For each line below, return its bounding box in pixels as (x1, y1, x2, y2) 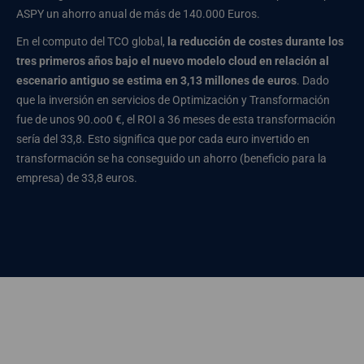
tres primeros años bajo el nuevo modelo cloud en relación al (16, 54, 329, 67)
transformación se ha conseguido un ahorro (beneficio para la (16, 151, 327, 165)
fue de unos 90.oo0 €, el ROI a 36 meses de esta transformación (16, 112, 336, 126)
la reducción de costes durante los (165, 34, 344, 48)
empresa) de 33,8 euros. (16, 171, 137, 184)
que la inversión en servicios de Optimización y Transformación (16, 93, 330, 106)
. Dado (297, 73, 329, 87)
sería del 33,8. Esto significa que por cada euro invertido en (16, 132, 310, 145)
